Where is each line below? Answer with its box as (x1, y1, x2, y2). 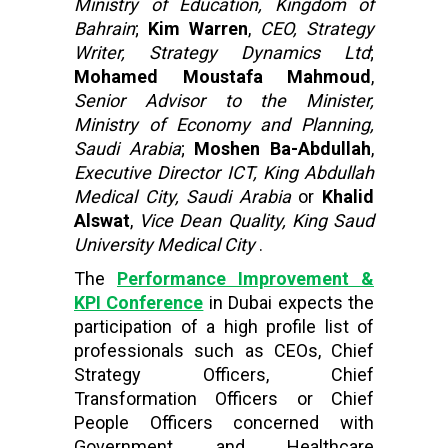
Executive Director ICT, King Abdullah (74, 162, 374, 183)
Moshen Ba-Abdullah (194, 138, 372, 159)
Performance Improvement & (117, 268, 374, 289)
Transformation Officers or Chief (74, 388, 374, 409)
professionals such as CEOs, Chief (74, 340, 374, 361)
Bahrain (74, 18, 135, 39)
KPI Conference (74, 292, 204, 313)
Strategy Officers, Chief (74, 364, 374, 385)
